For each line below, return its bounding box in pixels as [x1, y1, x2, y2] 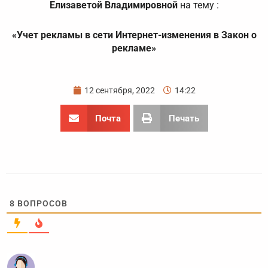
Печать [168, 112, 199, 124]
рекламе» [112, 42, 156, 54]
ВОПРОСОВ [15, 199, 68, 209]
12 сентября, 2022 [84, 86, 155, 96]
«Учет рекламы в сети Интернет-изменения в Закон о [11, 29, 257, 41]
